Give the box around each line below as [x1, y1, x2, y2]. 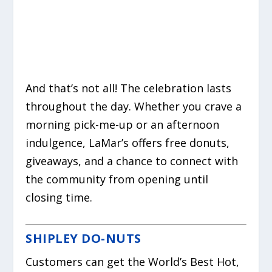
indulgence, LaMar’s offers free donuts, [25, 135, 230, 151]
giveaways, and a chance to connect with [25, 154, 239, 169]
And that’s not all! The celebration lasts [25, 81, 232, 96]
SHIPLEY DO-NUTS [25, 229, 141, 246]
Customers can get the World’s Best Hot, [25, 254, 240, 269]
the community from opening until [25, 172, 209, 187]
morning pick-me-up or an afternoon [25, 117, 220, 132]
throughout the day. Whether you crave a [25, 99, 242, 114]
